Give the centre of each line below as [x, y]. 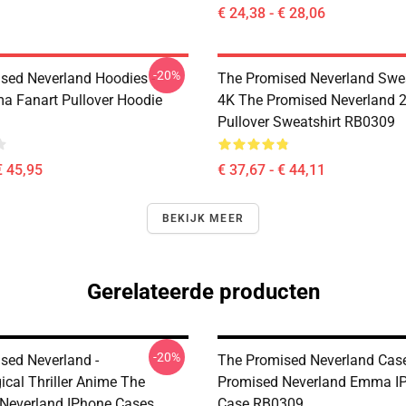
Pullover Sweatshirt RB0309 [306, 122]
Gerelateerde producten [203, 292]
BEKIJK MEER [203, 218]
